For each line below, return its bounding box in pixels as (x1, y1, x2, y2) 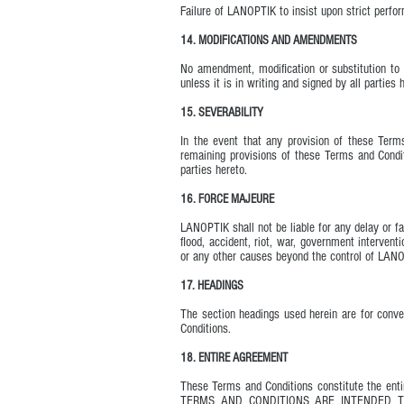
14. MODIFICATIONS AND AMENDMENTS (180, 33, 357, 48)
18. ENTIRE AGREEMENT (180, 351, 288, 365)
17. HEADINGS (180, 279, 243, 293)
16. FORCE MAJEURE (180, 192, 274, 207)
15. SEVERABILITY (180, 106, 263, 120)
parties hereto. (180, 162, 247, 178)
